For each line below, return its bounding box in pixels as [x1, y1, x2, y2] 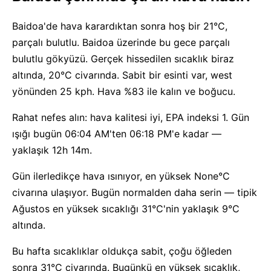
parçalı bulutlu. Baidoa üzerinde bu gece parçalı [12, 36, 230, 48]
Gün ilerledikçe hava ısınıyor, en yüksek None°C [12, 170, 230, 182]
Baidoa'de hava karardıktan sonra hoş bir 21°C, [12, 20, 227, 32]
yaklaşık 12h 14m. [12, 144, 92, 156]
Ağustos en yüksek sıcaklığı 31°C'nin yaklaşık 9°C [12, 203, 240, 215]
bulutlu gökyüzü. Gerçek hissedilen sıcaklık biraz [12, 53, 234, 65]
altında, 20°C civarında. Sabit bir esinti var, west [12, 69, 232, 81]
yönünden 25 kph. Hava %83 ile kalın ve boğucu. [12, 85, 235, 97]
